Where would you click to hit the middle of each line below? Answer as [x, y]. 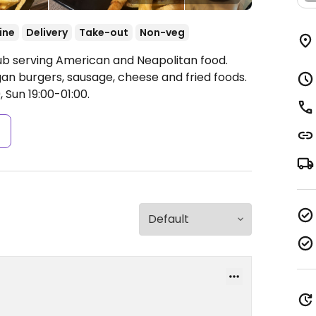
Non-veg [162, 32]
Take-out [104, 32]
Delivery [47, 32]
